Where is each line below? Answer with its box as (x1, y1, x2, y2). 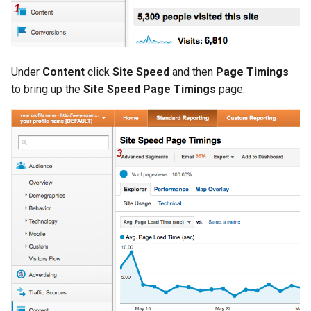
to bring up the (11, 83, 83, 96)
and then (169, 65, 216, 79)
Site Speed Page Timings (83, 83, 216, 96)
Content (42, 65, 85, 79)
